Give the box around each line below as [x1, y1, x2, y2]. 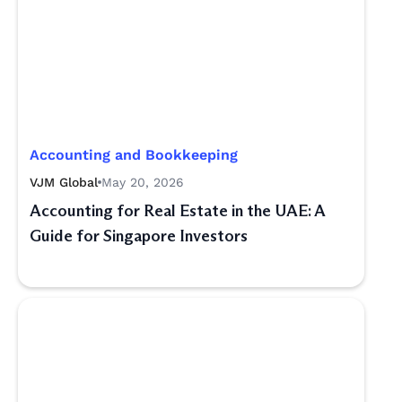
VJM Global [30, 175, 98, 189]
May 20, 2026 [101, 175, 184, 189]
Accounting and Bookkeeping [30, 146, 238, 163]
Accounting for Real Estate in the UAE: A [30, 201, 325, 221]
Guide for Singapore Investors [30, 226, 248, 246]
